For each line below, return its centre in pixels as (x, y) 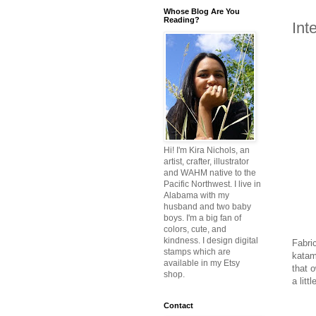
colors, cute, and (195, 230)
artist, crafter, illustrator (206, 162)
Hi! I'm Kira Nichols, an (207, 151)
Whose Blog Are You (202, 12)
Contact (178, 306)
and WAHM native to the (210, 173)
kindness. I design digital (211, 241)
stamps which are (197, 252)
